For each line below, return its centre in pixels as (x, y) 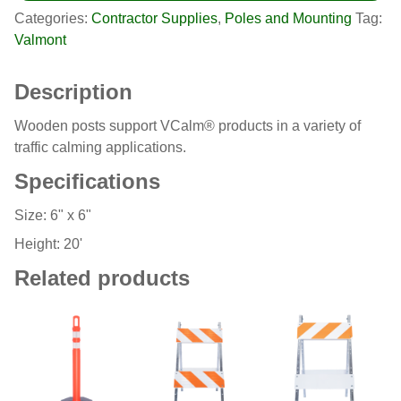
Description (73, 92)
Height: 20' (48, 244)
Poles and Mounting (288, 19)
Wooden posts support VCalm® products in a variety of (188, 126)
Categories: (53, 19)
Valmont (40, 40)
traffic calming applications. (100, 148)
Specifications (87, 182)
